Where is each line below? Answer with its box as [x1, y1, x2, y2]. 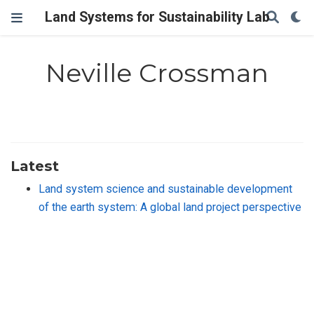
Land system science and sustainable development [39, 182, 292, 196]
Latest [11, 156, 59, 175]
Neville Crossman [46, 57, 268, 89]
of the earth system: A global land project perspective [39, 200, 301, 214]
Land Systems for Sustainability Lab [44, 9, 270, 25]
